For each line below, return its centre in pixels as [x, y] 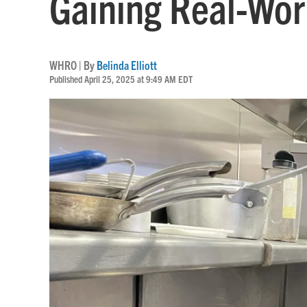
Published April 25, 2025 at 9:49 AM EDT [121, 79]
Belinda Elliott [127, 65]
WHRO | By [73, 65]
